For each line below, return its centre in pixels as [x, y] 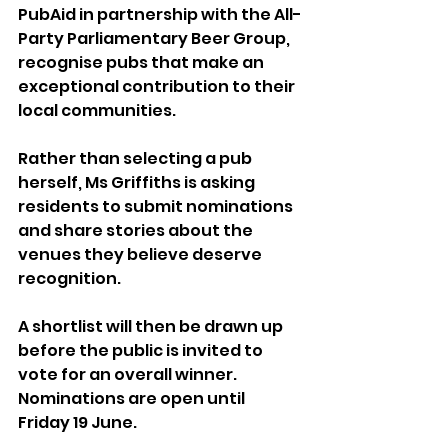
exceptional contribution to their [158, 87]
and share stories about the [137, 231]
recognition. [71, 279]
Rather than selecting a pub [136, 159]
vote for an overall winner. [127, 375]
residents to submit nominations [157, 207]
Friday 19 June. [77, 423]
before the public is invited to [142, 351]
